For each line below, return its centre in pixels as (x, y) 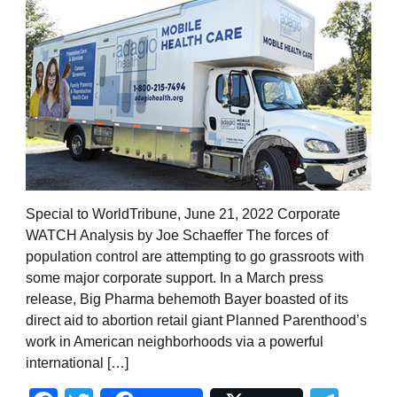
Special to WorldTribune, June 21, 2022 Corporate (183, 214)
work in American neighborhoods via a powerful (175, 342)
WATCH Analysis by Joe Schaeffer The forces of (177, 236)
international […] (77, 363)
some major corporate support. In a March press (175, 278)
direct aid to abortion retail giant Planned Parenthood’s (196, 321)
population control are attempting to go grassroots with (195, 257)
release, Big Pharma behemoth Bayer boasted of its (187, 300)
